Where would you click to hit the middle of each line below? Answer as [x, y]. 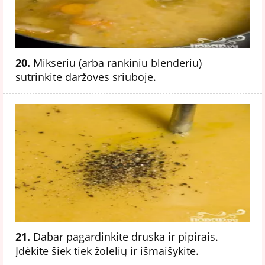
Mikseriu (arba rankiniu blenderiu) [116, 62]
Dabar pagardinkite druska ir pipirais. [124, 236]
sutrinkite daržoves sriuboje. [86, 77]
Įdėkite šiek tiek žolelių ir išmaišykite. [107, 251]
